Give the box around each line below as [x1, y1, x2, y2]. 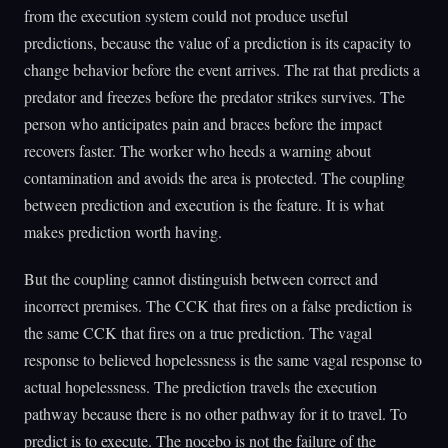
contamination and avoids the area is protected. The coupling [24, 167, 405, 189]
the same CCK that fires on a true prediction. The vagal [24, 321, 372, 343]
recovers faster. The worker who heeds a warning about [24, 140, 371, 162]
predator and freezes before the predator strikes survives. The [24, 86, 405, 108]
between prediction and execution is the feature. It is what [24, 194, 384, 216]
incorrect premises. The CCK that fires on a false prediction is [24, 294, 412, 316]
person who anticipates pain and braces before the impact [24, 113, 382, 135]
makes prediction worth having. [24, 221, 222, 243]
